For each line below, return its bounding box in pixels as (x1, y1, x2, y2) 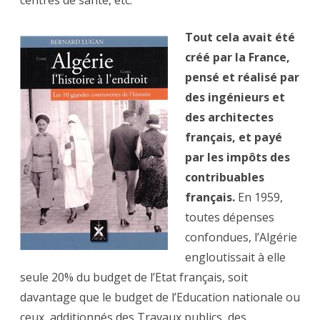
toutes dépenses (185, 209, 274, 226)
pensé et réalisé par (185, 69, 299, 86)
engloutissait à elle (185, 249, 286, 266)
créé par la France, (185, 49, 290, 66)
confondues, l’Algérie (185, 229, 297, 246)
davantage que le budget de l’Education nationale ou (20, 289, 300, 306)
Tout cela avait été (185, 29, 295, 46)
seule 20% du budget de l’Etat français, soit (20, 269, 248, 286)
